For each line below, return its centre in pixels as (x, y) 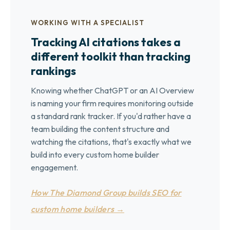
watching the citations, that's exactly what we (111, 142)
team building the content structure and (100, 129)
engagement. (54, 167)
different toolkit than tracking (111, 56)
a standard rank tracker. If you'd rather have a (111, 116)
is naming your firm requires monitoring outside (112, 103)
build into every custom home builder (95, 155)
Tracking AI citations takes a (106, 42)
